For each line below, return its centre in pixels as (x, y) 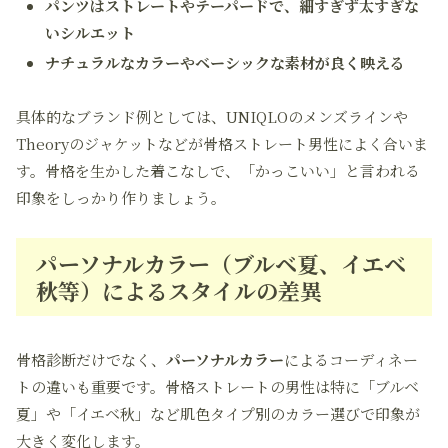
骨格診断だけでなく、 (91, 359)
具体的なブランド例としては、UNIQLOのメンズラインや (212, 116)
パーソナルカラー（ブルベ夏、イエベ (221, 263)
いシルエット (90, 32)
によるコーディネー (351, 359)
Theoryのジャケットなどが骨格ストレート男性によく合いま (222, 143)
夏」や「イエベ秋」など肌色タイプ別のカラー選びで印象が (218, 413)
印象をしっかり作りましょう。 (121, 197)
